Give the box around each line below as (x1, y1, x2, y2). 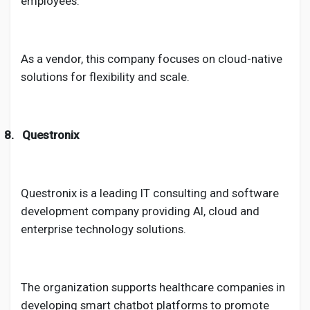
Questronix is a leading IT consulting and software (21, 186, 279, 200)
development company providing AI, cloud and (21, 204, 259, 218)
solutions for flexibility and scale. (21, 70, 190, 84)
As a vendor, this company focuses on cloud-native (21, 52, 282, 66)
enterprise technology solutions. (21, 222, 186, 236)
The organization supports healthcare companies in (21, 280, 285, 294)
